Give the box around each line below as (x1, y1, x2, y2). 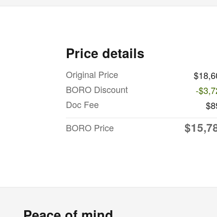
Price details (66, 43, 144, 62)
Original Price (66, 67, 118, 80)
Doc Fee (66, 97, 99, 110)
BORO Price (66, 121, 114, 134)
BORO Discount (66, 82, 128, 95)
